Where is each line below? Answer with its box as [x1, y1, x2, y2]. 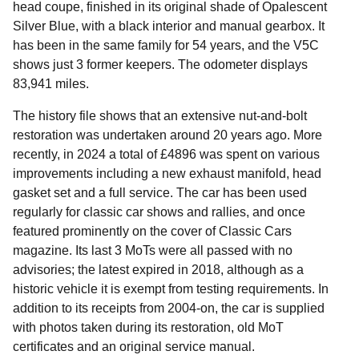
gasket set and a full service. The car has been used [13, 185, 307, 200]
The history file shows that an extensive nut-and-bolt [13, 108, 307, 123]
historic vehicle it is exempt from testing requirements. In [13, 281, 329, 296]
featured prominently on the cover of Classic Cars [13, 224, 292, 238]
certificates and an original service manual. [13, 339, 255, 353]
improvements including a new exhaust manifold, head [13, 166, 321, 180]
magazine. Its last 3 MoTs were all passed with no [13, 243, 292, 257]
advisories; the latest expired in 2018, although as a [13, 262, 304, 276]
